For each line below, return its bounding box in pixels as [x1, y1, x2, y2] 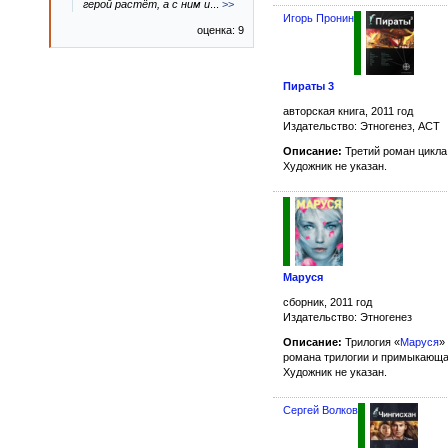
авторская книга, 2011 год [283, 104, 413, 117]
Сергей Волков [283, 404, 358, 417]
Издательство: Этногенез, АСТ [283, 119, 440, 132]
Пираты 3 [283, 79, 334, 92]
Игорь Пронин [283, 11, 354, 24]
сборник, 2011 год [283, 296, 372, 309]
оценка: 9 [197, 24, 244, 36]
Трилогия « [342, 336, 400, 349]
